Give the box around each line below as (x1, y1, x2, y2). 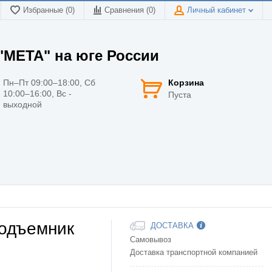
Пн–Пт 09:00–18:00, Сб (3, 77, 95, 87)
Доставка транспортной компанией (130, 248, 257, 257)
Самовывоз (130, 236, 171, 245)
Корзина (168, 77, 205, 87)
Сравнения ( (104, 6, 149, 15)
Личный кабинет (187, 6, 248, 15)
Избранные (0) (23, 6, 75, 15)
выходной (3, 99, 42, 109)
